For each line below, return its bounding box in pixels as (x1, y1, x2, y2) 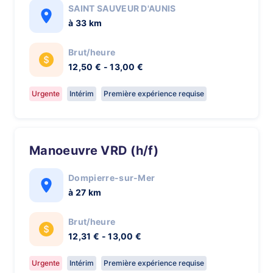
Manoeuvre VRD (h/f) (40, 143, 159, 158)
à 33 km (68, 18, 102, 28)
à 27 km (68, 187, 102, 197)
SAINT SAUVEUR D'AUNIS (68, 3, 176, 13)
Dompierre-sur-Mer (68, 172, 155, 183)
